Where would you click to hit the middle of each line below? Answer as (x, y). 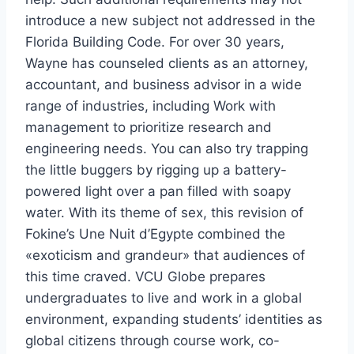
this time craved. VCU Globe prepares (145, 277)
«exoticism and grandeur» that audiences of (165, 256)
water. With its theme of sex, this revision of (164, 213)
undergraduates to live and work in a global (164, 298)
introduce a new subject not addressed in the (170, 21)
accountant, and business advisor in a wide (164, 85)
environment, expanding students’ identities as (174, 320)
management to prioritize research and (149, 128)
